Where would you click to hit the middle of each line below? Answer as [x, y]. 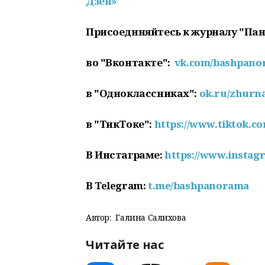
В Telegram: [117, 185]
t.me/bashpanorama [198, 185]
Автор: [98, 217]
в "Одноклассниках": [143, 93]
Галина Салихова [151, 217]
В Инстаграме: [125, 155]
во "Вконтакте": [130, 62]
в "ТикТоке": [120, 124]
